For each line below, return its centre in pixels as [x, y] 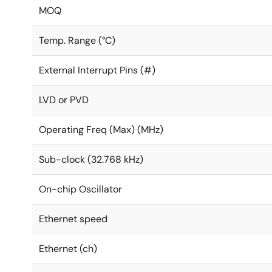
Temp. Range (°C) [77, 40]
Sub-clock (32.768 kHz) [91, 159]
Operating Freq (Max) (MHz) [101, 130]
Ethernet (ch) [68, 249]
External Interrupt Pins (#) [97, 70]
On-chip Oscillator [80, 189]
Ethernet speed [73, 219]
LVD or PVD [64, 100]
